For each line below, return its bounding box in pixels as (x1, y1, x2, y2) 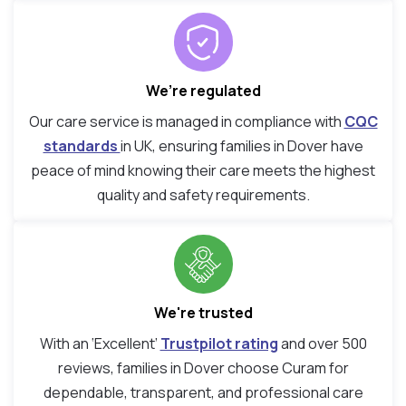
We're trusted (153, 303, 253, 324)
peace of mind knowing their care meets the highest (31, 160, 375, 181)
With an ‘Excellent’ (39, 333, 160, 354)
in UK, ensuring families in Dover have (120, 136, 363, 157)
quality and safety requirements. (96, 185, 310, 206)
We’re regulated (145, 81, 261, 101)
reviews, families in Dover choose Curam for (57, 358, 349, 379)
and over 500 (277, 333, 367, 354)
